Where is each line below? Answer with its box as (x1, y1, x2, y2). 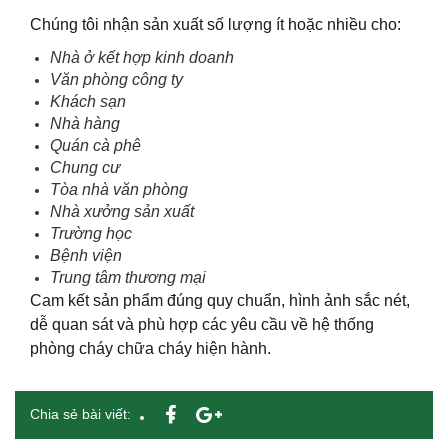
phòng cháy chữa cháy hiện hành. (30, 340, 271, 358)
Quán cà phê (50, 137, 141, 155)
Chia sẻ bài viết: (30, 406, 131, 423)
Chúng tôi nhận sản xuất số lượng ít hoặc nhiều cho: (30, 16, 401, 34)
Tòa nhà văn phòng (50, 181, 188, 199)
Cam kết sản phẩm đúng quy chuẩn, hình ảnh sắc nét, (30, 292, 410, 310)
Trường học (50, 225, 132, 243)
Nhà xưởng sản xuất (50, 203, 194, 221)
